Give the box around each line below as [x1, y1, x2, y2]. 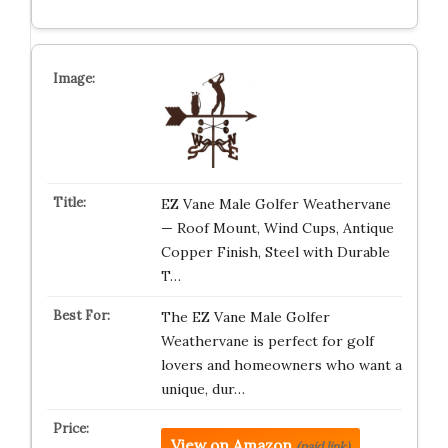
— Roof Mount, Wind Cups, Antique [160, 219, 394, 237]
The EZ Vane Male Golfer [160, 308, 330, 326]
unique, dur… [160, 380, 245, 398]
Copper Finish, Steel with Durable [160, 243, 390, 261]
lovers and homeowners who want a [160, 356, 402, 374]
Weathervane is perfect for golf [160, 332, 374, 350]
